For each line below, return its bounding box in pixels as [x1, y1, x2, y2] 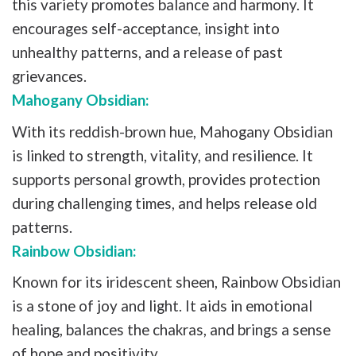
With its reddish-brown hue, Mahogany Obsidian [12, 122, 333, 141]
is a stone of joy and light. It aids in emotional [12, 296, 312, 315]
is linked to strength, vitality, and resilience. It [12, 145, 313, 164]
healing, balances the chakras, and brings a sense [12, 320, 331, 339]
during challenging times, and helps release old [12, 193, 317, 212]
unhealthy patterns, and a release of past [12, 43, 283, 62]
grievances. [12, 67, 87, 86]
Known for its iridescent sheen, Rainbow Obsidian [12, 273, 341, 291]
